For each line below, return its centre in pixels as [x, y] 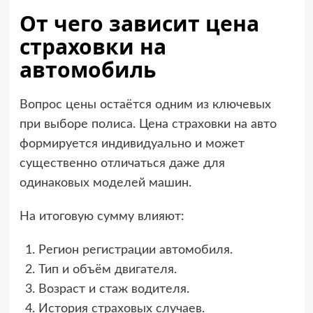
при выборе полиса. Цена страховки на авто [148, 125]
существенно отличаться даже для [122, 164]
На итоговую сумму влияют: [102, 217]
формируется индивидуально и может [132, 144]
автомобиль [87, 70]
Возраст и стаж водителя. [114, 290]
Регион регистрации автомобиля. [135, 250]
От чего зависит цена [139, 24]
